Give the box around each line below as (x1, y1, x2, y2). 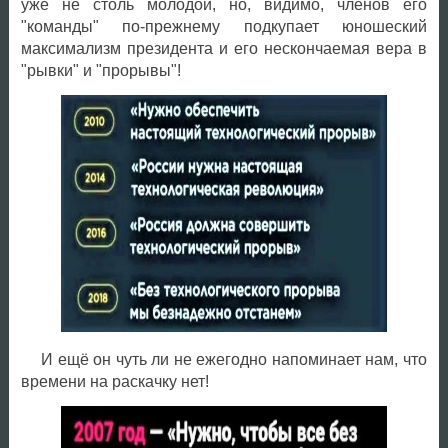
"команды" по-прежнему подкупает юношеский (20, 17, 427, 35)
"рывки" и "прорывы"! (20, 61, 181, 79)
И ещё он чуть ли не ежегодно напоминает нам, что (40, 350, 427, 368)
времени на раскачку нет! (20, 372, 209, 390)
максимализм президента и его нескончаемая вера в (20, 39, 427, 57)
